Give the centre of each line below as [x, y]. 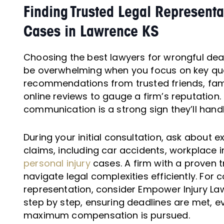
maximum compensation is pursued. [107, 215]
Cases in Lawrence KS [91, 31]
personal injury [57, 163]
